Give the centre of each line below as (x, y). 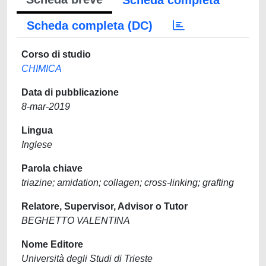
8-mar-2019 (46, 107)
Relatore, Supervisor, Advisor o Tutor (104, 206)
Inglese (37, 145)
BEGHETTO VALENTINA (76, 221)
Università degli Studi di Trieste (87, 259)
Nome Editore (52, 244)
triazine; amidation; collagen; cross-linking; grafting (128, 183)
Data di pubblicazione (70, 92)
